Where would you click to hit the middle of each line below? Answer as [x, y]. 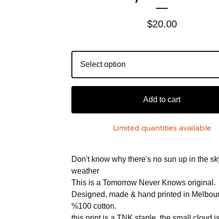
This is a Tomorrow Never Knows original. [143, 183]
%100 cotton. [94, 206]
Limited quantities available [162, 128]
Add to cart [162, 99]
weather [85, 171]
